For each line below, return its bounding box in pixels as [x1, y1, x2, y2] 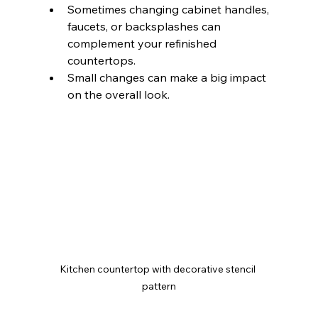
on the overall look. [67, 87, 170, 102]
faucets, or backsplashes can [67, 19, 224, 34]
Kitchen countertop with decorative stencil [60, 262, 258, 275]
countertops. [67, 53, 136, 68]
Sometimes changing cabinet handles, [67, 2, 272, 17]
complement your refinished [67, 36, 219, 51]
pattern [141, 279, 176, 292]
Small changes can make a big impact [67, 70, 269, 85]
